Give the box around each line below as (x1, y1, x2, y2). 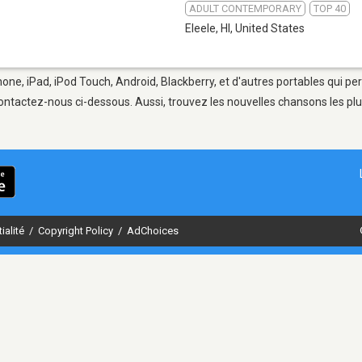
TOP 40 (314, 2, 346, 15)
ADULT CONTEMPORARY (189, 2, 301, 15)
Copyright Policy (38, 224, 116, 237)
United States (235, 21, 305, 35)
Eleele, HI (185, 21, 230, 35)
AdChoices (127, 224, 179, 237)
